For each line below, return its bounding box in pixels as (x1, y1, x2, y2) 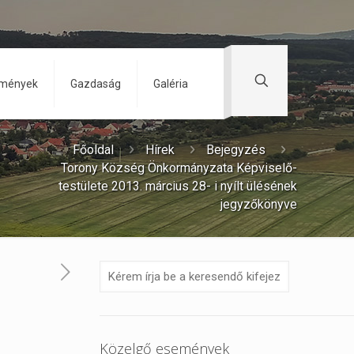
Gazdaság (70, 77, 121, 90)
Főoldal (73, 142, 114, 157)
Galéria (153, 77, 188, 90)
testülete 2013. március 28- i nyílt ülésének (58, 179, 297, 194)
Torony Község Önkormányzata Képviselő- (61, 160, 297, 175)
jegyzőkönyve (220, 197, 297, 212)
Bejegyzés (206, 142, 265, 157)
